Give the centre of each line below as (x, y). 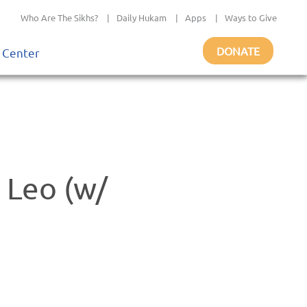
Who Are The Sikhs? (59, 17)
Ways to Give (251, 17)
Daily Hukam (142, 17)
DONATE (238, 51)
